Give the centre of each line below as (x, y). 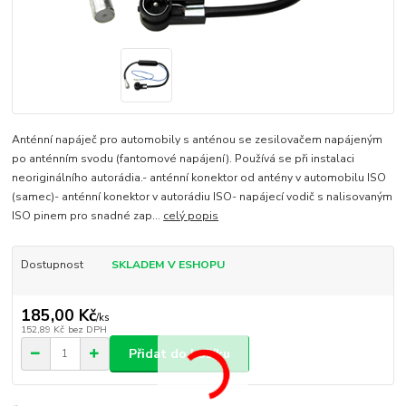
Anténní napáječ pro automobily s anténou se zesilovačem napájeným (198, 139)
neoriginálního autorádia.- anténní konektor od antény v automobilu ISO (199, 177)
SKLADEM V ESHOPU (168, 264)
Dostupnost (52, 264)
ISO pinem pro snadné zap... (88, 215)
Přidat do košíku (179, 353)
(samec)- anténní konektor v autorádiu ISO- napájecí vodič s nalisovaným (203, 196)
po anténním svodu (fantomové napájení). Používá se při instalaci (184, 158)
